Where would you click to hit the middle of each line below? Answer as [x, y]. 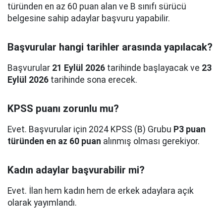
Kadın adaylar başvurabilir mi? [76, 170]
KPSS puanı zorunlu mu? [63, 109]
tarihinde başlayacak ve [153, 68]
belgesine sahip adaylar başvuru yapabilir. [89, 18]
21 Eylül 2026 [79, 68]
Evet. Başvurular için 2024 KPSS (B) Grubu [90, 129]
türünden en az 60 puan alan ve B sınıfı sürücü [97, 6]
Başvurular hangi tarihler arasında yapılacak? [110, 47]
